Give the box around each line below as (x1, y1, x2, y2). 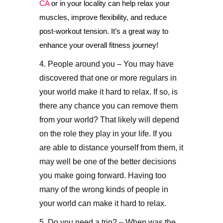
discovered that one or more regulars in (39, 74, 177, 82)
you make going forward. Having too (39, 171, 166, 180)
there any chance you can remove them (39, 102, 178, 110)
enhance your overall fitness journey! (39, 41, 158, 49)
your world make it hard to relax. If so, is (39, 88, 178, 96)
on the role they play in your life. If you (39, 129, 172, 138)
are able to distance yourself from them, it (39, 143, 183, 152)
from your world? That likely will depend (39, 115, 179, 124)
